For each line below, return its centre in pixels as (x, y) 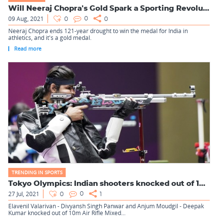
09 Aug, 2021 (26, 19)
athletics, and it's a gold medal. (50, 38)
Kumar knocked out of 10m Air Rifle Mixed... (67, 213)
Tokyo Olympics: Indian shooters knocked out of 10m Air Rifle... (202, 184)
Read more (28, 48)
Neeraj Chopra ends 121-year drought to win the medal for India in (98, 31)
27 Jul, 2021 (24, 194)
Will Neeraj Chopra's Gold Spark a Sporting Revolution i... (206, 9)
